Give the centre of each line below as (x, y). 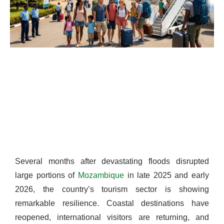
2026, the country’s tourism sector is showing (112, 189)
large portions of (46, 175)
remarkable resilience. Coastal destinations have (112, 203)
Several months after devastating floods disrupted (112, 161)
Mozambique (101, 175)
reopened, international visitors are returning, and (112, 217)
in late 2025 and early (166, 175)
